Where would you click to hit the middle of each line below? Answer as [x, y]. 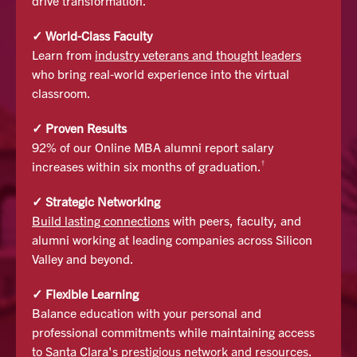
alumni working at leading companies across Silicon [172, 239]
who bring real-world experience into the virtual [161, 73]
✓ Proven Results [79, 127]
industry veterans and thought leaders [198, 54]
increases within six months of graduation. [147, 166]
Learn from [63, 54]
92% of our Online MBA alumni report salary [153, 147]
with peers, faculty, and [235, 220]
